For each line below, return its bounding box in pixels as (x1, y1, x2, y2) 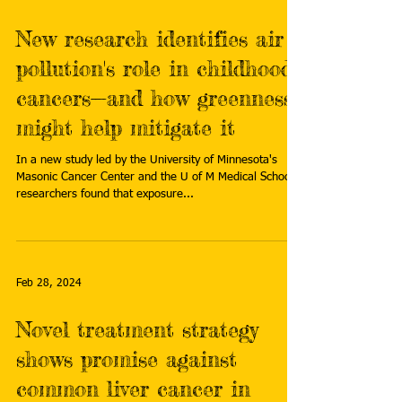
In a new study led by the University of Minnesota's (16, 154, 277, 166)
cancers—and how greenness (16, 85, 293, 111)
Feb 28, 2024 (16, 278, 82, 289)
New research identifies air (16, 26, 284, 52)
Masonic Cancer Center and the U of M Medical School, (16, 171, 297, 183)
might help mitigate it (16, 115, 235, 141)
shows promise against (16, 346, 237, 372)
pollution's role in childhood (16, 56, 293, 82)
